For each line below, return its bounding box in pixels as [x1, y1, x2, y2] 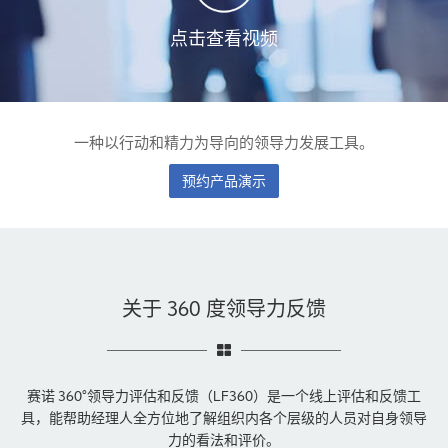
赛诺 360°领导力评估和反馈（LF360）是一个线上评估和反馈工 [27, 387, 421, 405]
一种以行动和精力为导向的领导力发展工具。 [74, 133, 374, 152]
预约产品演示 [182, 172, 266, 190]
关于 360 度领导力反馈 [122, 296, 326, 321]
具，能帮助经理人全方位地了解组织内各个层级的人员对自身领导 [21, 409, 427, 427]
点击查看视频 [170, 27, 278, 51]
